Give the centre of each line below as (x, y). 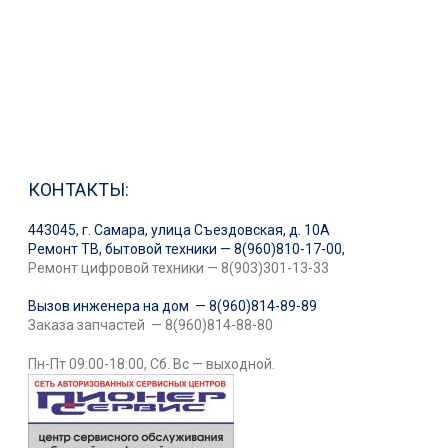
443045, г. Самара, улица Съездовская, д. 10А (179, 230)
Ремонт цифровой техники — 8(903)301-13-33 (179, 268)
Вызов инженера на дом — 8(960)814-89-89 (173, 306)
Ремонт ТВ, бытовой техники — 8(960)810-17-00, (187, 249)
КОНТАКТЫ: (79, 190)
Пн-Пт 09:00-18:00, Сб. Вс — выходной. (152, 364)
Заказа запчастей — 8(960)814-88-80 (151, 325)
